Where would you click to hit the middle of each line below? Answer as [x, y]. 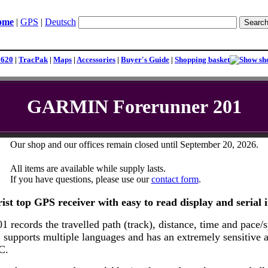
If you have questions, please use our [80, 179]
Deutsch [60, 22]
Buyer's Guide [145, 60]
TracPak [33, 60]
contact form [175, 179]
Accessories [96, 60]
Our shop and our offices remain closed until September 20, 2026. [134, 144]
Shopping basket [202, 60]
